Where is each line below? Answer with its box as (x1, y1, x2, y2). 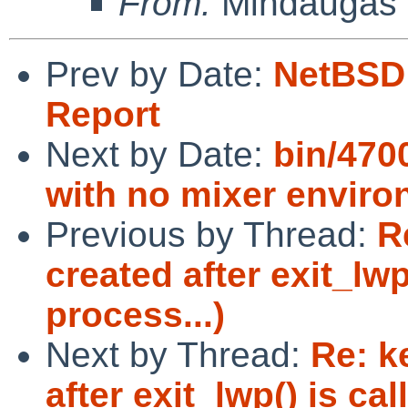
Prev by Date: (46, 54, 273, 94)
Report (46, 94, 160, 134)
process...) (46, 294, 225, 334)
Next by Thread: (46, 334, 311, 374)
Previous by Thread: (46, 214, 377, 254)
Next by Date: (46, 134, 273, 174)
